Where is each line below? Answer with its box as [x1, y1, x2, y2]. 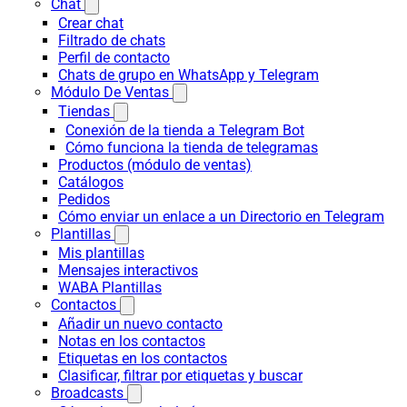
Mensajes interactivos [58, 262, 198, 279]
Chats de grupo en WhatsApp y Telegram [58, 66, 319, 84]
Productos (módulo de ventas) [58, 156, 252, 174]
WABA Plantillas [58, 279, 162, 296]
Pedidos [58, 191, 110, 208]
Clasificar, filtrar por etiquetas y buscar [58, 367, 303, 384]
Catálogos [58, 174, 124, 191]
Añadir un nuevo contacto [58, 315, 223, 333]
